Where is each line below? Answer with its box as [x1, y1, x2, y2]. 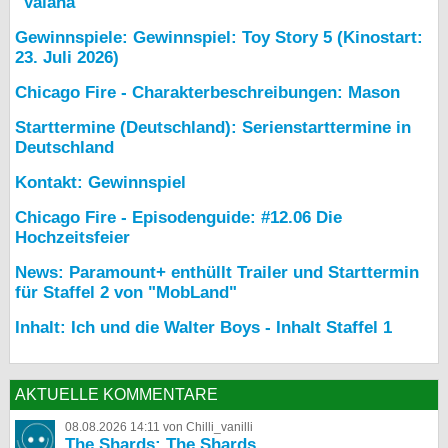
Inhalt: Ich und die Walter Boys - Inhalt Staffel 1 [15, 318, 392, 337]
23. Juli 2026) [15, 48, 119, 67]
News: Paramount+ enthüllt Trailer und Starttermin [15, 263, 419, 282]
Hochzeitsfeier [15, 228, 130, 247]
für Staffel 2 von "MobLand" [15, 283, 237, 302]
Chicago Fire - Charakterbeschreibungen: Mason [15, 83, 400, 102]
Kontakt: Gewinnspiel [15, 173, 186, 192]
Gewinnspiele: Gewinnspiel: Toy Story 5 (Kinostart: [15, 28, 423, 47]
